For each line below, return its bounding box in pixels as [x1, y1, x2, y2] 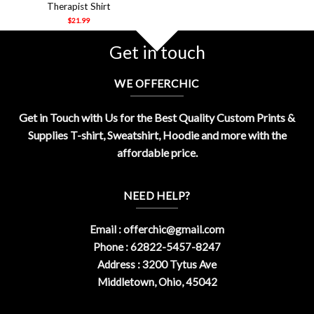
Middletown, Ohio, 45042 [97, 275, 217, 289]
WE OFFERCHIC [114, 77, 200, 90]
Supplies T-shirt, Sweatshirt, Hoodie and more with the [27, 128, 287, 142]
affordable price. [116, 145, 198, 159]
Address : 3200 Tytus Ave [97, 258, 217, 271]
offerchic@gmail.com [123, 223, 224, 236]
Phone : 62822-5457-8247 [93, 240, 221, 254]
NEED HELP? [123, 189, 191, 202]
